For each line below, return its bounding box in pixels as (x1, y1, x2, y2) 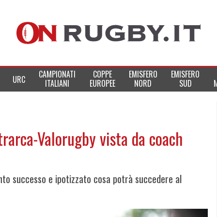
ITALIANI (45, 77, 70, 89)
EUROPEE (89, 77, 115, 89)
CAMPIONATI (39, 68, 76, 80)
